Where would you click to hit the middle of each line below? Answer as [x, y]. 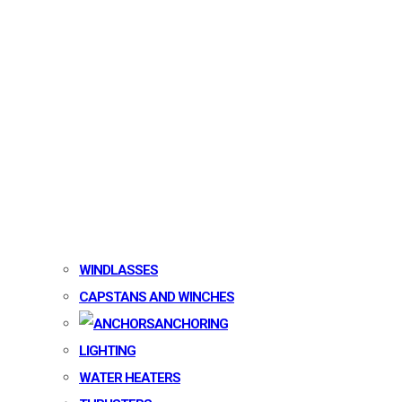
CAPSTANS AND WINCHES [157, 297]
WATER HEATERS [130, 378]
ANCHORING [191, 324]
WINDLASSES [118, 270]
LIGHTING [107, 351]
